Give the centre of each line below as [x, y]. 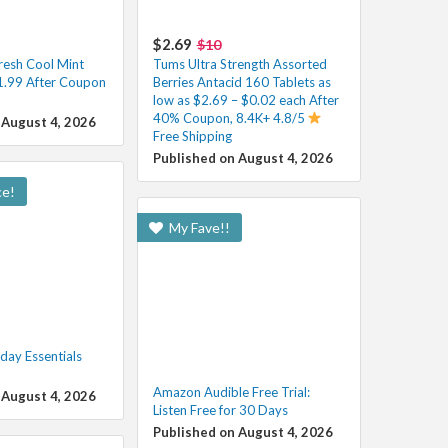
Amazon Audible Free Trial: [231, 391]
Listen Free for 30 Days [220, 409]
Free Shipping [192, 135]
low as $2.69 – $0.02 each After [245, 99]
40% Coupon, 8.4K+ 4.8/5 [230, 117]
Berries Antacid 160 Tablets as [241, 81]
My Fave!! [197, 227]
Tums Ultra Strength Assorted [239, 63]
